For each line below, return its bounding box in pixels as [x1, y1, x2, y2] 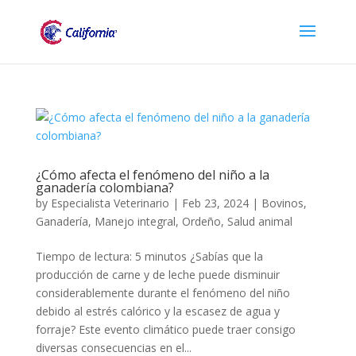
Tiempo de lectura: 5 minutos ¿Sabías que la [35, 249, 263, 264]
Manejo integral [94, 214, 176, 229]
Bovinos [261, 195, 304, 211]
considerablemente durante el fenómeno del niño [35, 285, 290, 300]
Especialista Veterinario [50, 195, 169, 211]
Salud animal [226, 214, 292, 229]
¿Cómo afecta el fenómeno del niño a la [35, 166, 269, 184]
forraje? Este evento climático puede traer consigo [35, 322, 296, 337]
